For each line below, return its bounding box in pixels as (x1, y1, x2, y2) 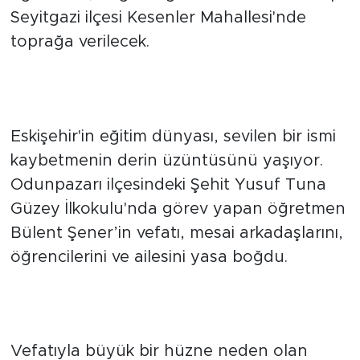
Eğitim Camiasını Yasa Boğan (10, 114, 311, 136)
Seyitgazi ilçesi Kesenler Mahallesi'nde (10, 55, 306, 72)
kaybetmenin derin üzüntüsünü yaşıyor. (10, 198, 323, 215)
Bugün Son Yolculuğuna (10, 329, 256, 351)
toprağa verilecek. (10, 79, 149, 96)
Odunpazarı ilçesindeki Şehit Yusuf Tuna (10, 222, 326, 239)
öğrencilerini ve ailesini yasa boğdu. (10, 294, 288, 311)
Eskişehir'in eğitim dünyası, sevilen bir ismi (10, 174, 336, 190)
